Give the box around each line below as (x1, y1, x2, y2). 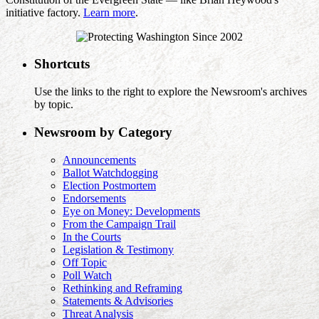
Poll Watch (63, 268, 112, 281)
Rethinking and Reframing (63, 281, 182, 294)
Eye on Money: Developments (63, 204, 200, 217)
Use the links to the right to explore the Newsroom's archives (34, 85, 307, 98)
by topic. (34, 98, 73, 111)
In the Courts (63, 230, 121, 243)
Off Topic (63, 256, 107, 268)
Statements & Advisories (63, 294, 173, 307)
